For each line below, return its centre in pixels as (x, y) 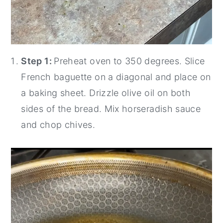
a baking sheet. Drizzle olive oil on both (106, 93)
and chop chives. (58, 124)
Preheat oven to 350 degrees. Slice (129, 61)
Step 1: (38, 61)
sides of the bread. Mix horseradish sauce (111, 109)
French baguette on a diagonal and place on (116, 77)
